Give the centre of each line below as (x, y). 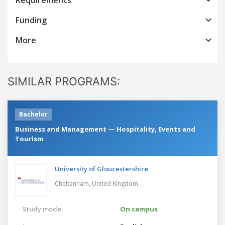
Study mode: (43, 209)
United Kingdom (115, 183)
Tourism (29, 138)
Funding (31, 20)
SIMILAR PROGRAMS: (64, 81)
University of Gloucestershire (101, 168)
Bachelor (33, 114)
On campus (139, 209)
